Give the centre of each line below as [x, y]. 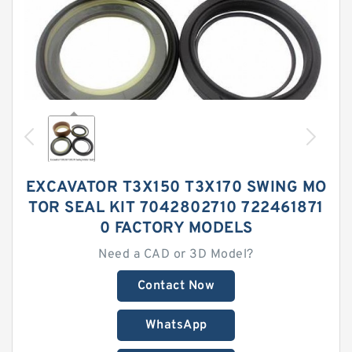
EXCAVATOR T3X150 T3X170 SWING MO [176, 188]
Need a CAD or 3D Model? [176, 255]
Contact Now [176, 286]
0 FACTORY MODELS [176, 229]
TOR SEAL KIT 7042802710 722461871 [176, 208]
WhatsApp [176, 325]
